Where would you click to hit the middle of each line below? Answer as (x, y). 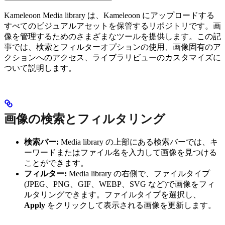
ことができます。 (56, 163)
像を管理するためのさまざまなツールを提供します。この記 (113, 36)
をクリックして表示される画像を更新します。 (131, 205)
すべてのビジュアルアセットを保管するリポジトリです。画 (113, 26)
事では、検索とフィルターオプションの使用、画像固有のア (113, 47)
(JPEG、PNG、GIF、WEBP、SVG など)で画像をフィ (120, 184)
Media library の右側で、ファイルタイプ (138, 173)
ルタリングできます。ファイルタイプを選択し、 (113, 194)
